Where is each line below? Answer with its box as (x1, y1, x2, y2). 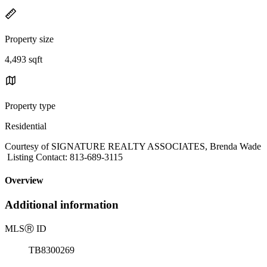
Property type (5, 100, 55, 111)
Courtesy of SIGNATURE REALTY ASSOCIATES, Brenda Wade (5, 141, 261, 151)
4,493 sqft (5, 54, 42, 64)
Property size (5, 33, 54, 44)
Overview (5, 175, 44, 186)
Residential (5, 120, 46, 131)
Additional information (5, 198, 119, 212)
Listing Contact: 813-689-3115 (5, 151, 123, 162)
